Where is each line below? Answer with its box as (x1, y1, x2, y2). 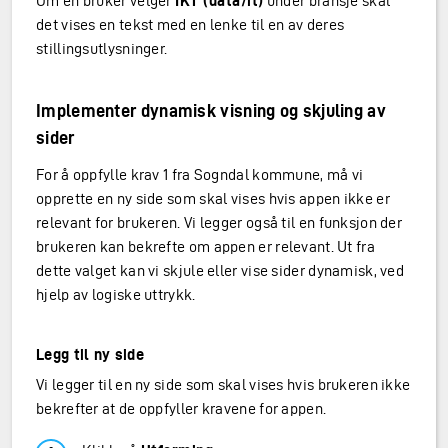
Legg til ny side (36, 346, 144, 363)
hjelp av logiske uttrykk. (36, 286, 196, 303)
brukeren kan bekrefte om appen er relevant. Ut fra (36, 238, 375, 255)
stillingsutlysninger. (36, 40, 168, 57)
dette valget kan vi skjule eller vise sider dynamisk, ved (36, 262, 405, 279)
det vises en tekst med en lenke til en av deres (36, 16, 345, 33)
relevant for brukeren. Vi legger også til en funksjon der (36, 214, 403, 231)
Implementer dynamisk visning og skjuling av (36, 101, 386, 120)
